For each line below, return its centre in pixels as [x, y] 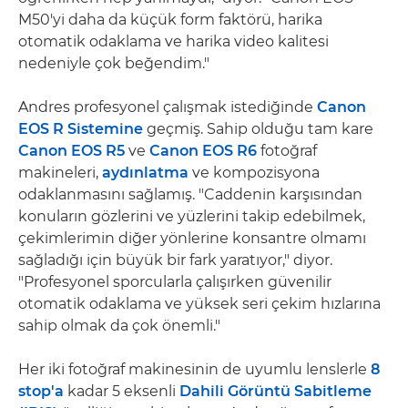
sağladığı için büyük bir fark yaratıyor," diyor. [175, 260]
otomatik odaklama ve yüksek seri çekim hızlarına [199, 303]
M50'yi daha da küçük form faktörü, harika [170, 19]
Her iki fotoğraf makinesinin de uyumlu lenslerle [194, 369]
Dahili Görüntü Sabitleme [275, 391]
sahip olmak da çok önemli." [119, 325]
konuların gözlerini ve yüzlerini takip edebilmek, [192, 216]
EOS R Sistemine [81, 128]
